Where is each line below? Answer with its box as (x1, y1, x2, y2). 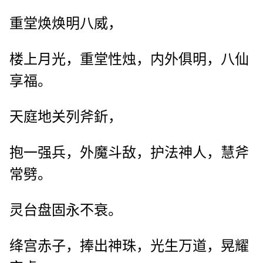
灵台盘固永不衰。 (9, 203, 122, 218)
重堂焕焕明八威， (9, 16, 122, 32)
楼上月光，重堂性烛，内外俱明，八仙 (9, 52, 249, 68)
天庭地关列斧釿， (9, 109, 122, 125)
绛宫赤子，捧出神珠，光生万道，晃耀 (9, 238, 249, 254)
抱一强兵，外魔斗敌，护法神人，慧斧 (9, 145, 249, 161)
